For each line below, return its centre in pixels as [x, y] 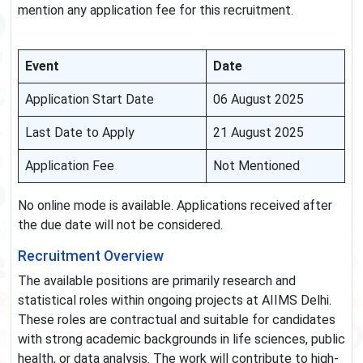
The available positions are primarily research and [157, 281]
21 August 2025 [258, 133]
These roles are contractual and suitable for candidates [177, 320]
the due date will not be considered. [120, 225]
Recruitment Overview [91, 256]
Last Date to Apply [80, 133]
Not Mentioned [256, 166]
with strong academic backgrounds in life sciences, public [181, 340]
